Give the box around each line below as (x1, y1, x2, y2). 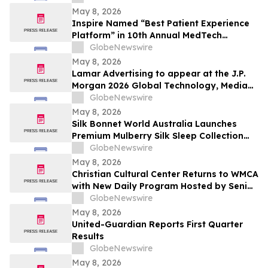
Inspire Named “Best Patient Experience (72, 18, 249, 29)
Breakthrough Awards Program (72, 42, 210, 53)
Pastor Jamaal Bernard (72, 193, 175, 204)
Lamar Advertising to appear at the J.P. (72, 68, 246, 80)
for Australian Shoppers (72, 142, 178, 154)
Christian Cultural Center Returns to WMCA (72, 169, 258, 180)
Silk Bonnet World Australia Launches (72, 118, 237, 130)
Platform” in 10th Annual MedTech (72, 30, 222, 41)
